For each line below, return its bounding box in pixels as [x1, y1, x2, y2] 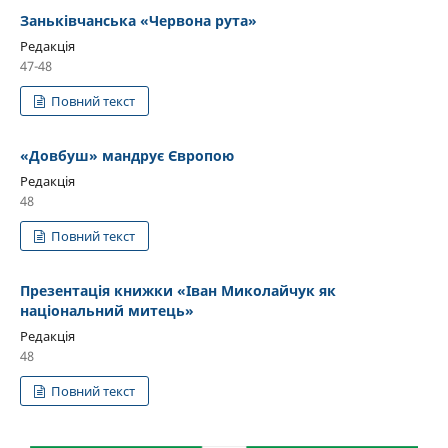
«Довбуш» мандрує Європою [20, 145, 234, 165]
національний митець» [20, 300, 194, 320]
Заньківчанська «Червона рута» [20, 10, 257, 30]
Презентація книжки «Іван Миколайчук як [20, 280, 336, 300]
